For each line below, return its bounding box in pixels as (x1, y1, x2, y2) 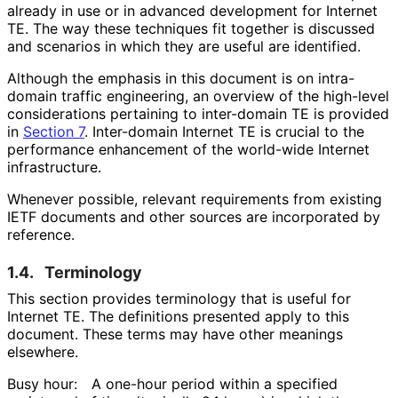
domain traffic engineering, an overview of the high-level (7, 86, 389, 105)
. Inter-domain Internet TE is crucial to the (84, 122, 364, 140)
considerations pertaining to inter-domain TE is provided (7, 104, 389, 123)
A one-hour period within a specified (92, 374, 338, 393)
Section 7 (23, 122, 84, 140)
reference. (7, 225, 74, 243)
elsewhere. (7, 342, 77, 361)
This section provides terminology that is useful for (7, 289, 351, 307)
